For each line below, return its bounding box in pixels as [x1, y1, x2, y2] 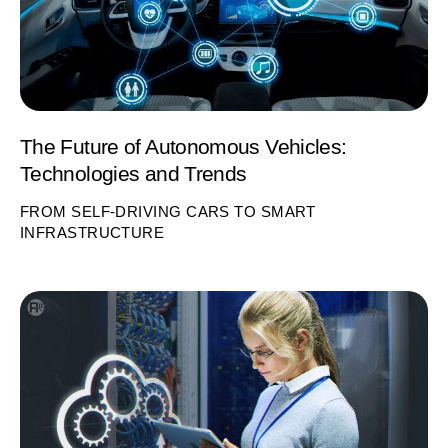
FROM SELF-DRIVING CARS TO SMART [20, 203, 316, 221]
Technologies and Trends [20, 161, 247, 185]
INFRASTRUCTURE [20, 224, 165, 242]
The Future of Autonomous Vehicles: [20, 134, 347, 158]
